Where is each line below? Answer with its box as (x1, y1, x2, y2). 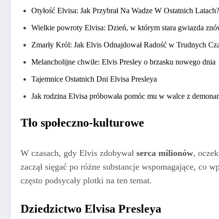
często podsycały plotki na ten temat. (21, 175, 152, 186)
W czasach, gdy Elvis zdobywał (21, 148, 136, 158)
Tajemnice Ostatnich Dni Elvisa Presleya (31, 75, 157, 84)
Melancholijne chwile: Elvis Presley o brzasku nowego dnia (31, 58, 216, 66)
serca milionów (136, 148, 193, 158)
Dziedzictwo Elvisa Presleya (21, 202, 161, 215)
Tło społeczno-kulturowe (21, 116, 144, 130)
